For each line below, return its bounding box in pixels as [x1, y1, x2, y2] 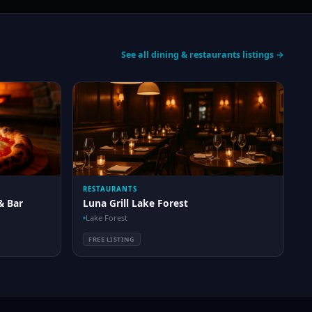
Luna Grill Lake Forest [83, 196, 188, 210]
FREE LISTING [88, 235, 135, 244]
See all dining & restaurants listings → [121, 49, 284, 61]
